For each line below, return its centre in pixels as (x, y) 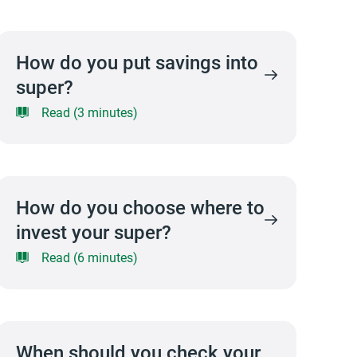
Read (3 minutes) (89, 112)
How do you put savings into (137, 62)
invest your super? (93, 232)
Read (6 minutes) (89, 257)
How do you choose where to (140, 207)
